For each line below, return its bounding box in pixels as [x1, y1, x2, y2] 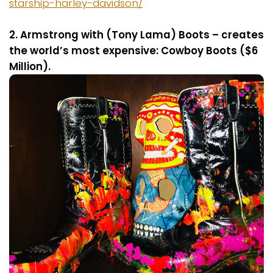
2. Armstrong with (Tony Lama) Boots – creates [9, 27, 264, 42]
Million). [9, 59, 51, 74]
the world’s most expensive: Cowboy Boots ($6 [9, 43, 258, 58]
